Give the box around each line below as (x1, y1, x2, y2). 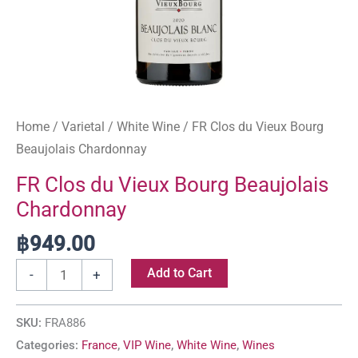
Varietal (62, 118, 105, 134)
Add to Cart (146, 265, 212, 281)
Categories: (16, 338, 82, 353)
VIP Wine (123, 338, 171, 353)
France (82, 338, 117, 353)
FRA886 (45, 316, 86, 331)
